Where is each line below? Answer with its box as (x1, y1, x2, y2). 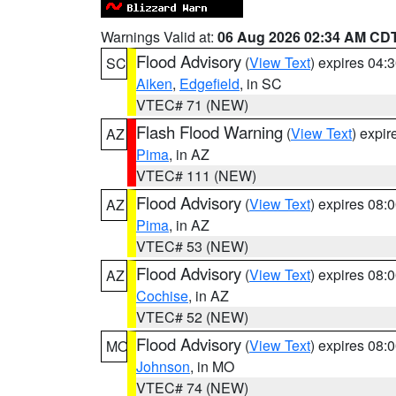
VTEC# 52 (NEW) (136, 307, 248, 327)
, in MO (190, 356, 234, 377)
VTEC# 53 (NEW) (136, 236, 248, 256)
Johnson (136, 356, 190, 377)
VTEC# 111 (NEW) (136, 165, 256, 186)
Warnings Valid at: (101, 27, 217, 47)
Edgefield (179, 73, 240, 94)
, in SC (240, 73, 282, 94)
